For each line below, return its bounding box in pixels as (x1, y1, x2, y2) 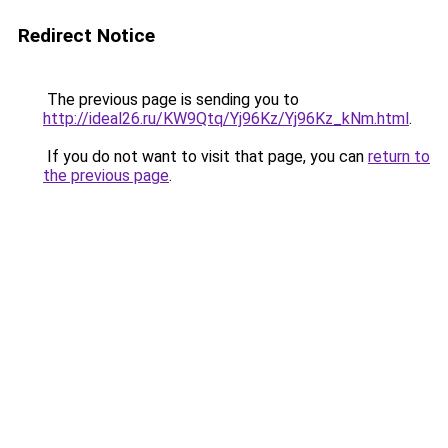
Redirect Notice (18, 24, 155, 47)
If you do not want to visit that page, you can (43, 147, 368, 166)
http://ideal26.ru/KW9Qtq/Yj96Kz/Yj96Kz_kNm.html (43, 109, 409, 128)
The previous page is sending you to (43, 90, 299, 109)
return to (368, 147, 430, 166)
